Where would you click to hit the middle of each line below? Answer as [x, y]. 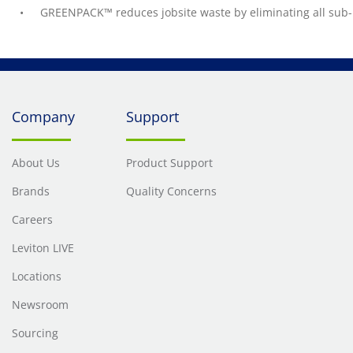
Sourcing [35, 333]
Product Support [169, 163]
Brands [31, 191]
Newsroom [40, 305]
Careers [32, 219]
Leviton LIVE [43, 248]
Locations [37, 276]
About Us [36, 163]
